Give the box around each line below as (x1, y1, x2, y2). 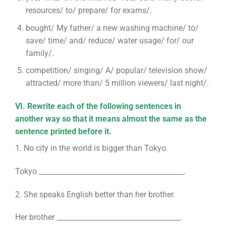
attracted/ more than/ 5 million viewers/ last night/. (25, 78, 209, 88)
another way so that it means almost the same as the (15, 114, 207, 124)
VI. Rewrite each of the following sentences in (15, 101, 181, 111)
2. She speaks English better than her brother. (15, 189, 175, 199)
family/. (25, 48, 54, 58)
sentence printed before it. (15, 127, 111, 136)
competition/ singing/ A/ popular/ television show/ (25, 66, 207, 76)
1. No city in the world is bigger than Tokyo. (15, 143, 168, 153)
